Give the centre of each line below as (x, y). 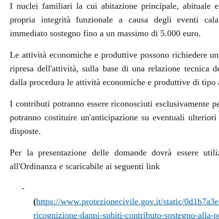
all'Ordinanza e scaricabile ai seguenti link (85, 166)
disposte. (25, 131)
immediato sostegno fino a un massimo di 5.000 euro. (105, 33)
